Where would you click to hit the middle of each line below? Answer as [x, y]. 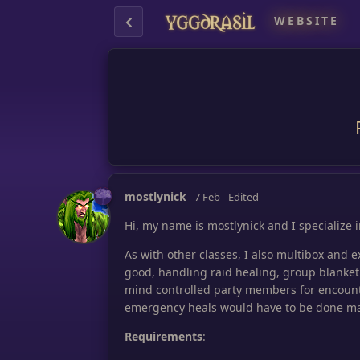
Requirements [164, 336]
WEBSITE [307, 21]
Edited [244, 196]
